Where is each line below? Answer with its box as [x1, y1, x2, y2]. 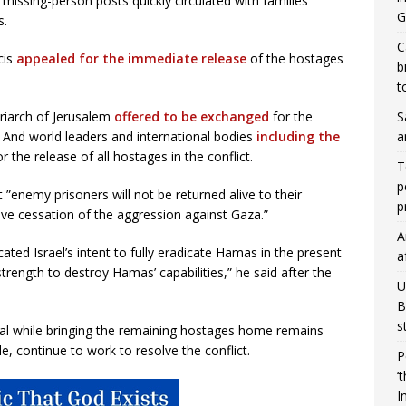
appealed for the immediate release [16, 50, 246, 67]
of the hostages [246, 50, 343, 67]
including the [256, 128, 340, 145]
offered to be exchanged [114, 108, 269, 125]
